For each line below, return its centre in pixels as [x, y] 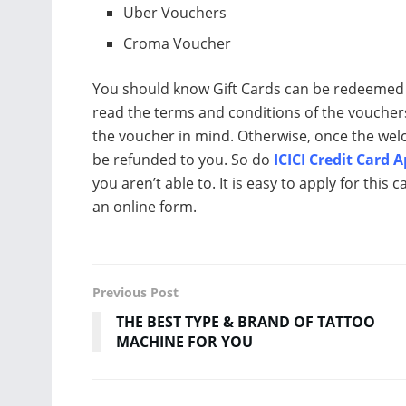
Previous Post [135, 292]
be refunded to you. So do [183, 159]
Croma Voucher [178, 43]
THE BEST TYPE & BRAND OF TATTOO [246, 321]
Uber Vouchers [179, 12]
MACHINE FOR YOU [184, 341]
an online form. [145, 206]
